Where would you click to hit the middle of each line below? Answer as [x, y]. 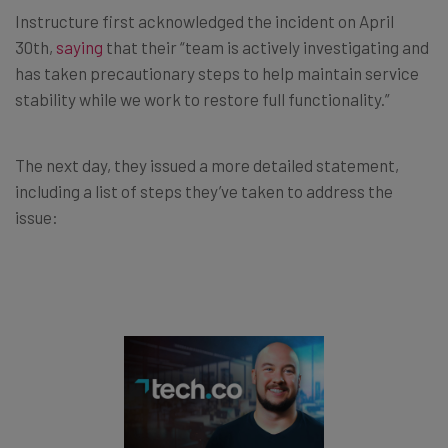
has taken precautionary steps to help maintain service [217, 72]
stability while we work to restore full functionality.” [202, 98]
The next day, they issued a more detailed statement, [207, 164]
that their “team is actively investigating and [266, 46]
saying [79, 46]
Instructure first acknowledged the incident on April [204, 20]
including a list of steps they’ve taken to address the [204, 190]
